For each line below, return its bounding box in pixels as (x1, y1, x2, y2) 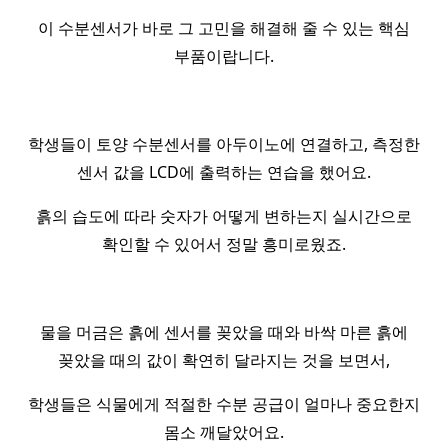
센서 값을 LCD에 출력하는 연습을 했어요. (77, 161, 371, 183)
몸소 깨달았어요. (164, 421, 284, 443)
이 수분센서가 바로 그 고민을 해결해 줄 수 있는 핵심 (38, 17, 410, 39)
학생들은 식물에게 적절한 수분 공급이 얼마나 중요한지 (28, 393, 420, 415)
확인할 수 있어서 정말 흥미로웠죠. (102, 233, 346, 255)
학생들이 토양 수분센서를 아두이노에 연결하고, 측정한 (28, 133, 420, 155)
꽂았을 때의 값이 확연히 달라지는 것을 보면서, (58, 349, 390, 371)
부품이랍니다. (174, 45, 274, 67)
